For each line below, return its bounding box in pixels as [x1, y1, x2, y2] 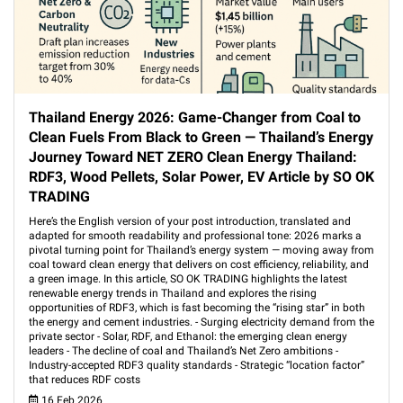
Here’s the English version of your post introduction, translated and [29, 215, 351, 228]
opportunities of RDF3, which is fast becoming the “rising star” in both [29, 301, 365, 314]
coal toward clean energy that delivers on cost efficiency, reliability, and [29, 258, 369, 271]
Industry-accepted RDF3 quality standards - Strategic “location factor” [29, 359, 364, 372]
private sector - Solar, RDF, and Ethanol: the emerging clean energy [29, 330, 347, 343]
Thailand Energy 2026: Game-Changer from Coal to [29, 109, 361, 126]
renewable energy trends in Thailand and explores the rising [29, 287, 317, 300]
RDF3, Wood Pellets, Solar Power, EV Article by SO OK [29, 168, 374, 185]
